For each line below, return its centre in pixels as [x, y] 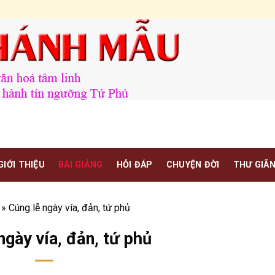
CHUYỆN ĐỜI [193, 165]
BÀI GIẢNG [81, 165]
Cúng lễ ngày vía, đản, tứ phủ [69, 208]
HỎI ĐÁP [134, 165]
